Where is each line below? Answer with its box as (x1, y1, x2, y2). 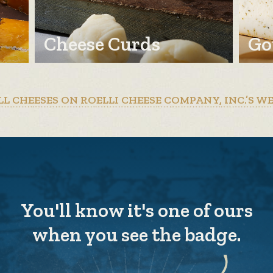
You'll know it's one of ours (20, 198, 253, 222)
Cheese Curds (43, 32, 160, 55)
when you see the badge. (32, 222, 241, 246)
